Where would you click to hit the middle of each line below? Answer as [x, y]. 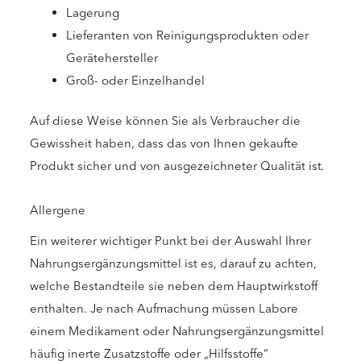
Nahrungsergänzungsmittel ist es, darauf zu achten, [173, 264]
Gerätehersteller [112, 58]
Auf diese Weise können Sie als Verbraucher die [165, 121]
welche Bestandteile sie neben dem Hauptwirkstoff [174, 286]
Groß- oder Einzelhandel [135, 80]
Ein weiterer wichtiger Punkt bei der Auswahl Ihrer [170, 241]
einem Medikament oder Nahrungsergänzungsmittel [177, 332]
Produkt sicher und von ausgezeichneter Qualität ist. [177, 166]
